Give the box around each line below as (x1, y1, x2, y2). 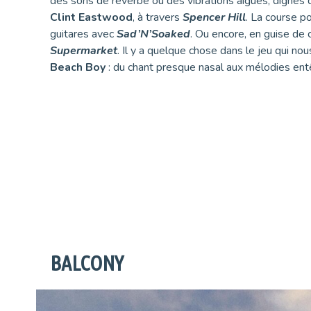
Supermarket (50, 42, 117, 58)
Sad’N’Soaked (117, 26, 190, 42)
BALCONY (50, 251, 124, 276)
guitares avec (50, 26, 117, 42)
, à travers (133, 9, 183, 25)
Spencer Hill (183, 9, 246, 25)
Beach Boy (50, 59, 106, 75)
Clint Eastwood (50, 9, 133, 25)
